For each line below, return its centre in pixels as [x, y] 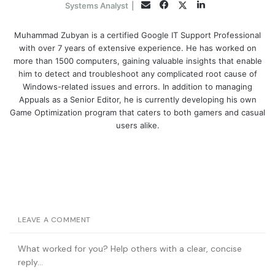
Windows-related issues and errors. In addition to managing [137, 86]
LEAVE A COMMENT [54, 219]
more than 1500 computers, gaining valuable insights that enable [137, 60]
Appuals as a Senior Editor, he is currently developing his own [137, 99]
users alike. [137, 125]
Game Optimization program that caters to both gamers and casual [137, 112]
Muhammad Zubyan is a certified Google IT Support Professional [137, 35]
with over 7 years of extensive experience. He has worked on [137, 48]
